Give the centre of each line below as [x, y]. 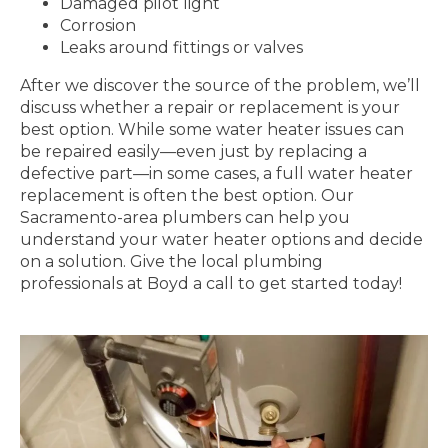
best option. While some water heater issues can [212, 129]
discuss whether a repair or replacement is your [210, 107]
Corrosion [98, 25]
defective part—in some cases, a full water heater [216, 173]
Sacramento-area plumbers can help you [185, 217]
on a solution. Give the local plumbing [171, 261]
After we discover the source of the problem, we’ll [220, 85]
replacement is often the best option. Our [187, 195]
